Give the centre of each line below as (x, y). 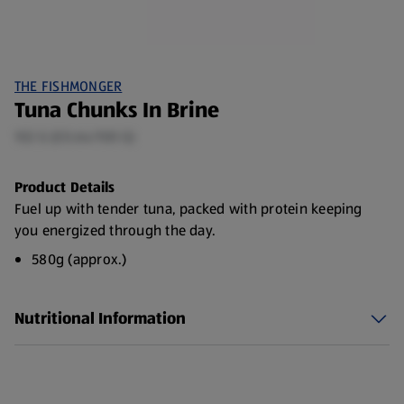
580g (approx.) (79, 259)
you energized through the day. (115, 230)
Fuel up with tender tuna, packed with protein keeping (188, 209)
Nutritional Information (100, 318)
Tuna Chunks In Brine (117, 110)
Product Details (64, 187)
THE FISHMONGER (69, 86)
